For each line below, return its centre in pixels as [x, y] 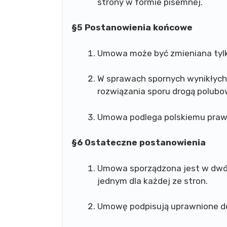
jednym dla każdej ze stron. [153, 181]
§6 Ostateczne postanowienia [139, 142]
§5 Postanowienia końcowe [132, 27]
